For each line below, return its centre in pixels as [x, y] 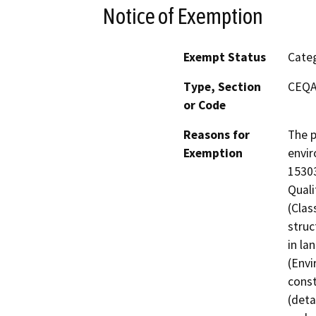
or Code [205, 105]
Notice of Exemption [183, 16]
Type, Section [222, 87]
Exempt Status [225, 57]
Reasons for [217, 135]
